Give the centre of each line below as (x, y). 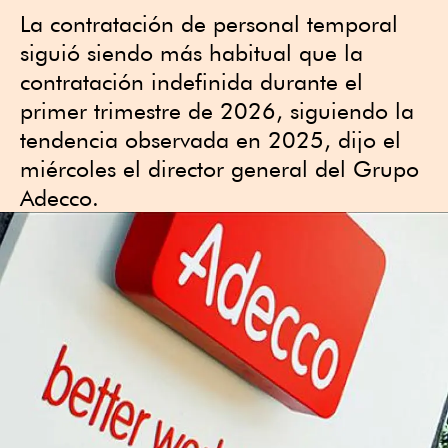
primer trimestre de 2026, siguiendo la (217, 110)
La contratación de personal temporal (209, 23)
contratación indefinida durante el (191, 81)
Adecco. (59, 197)
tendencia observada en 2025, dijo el (210, 139)
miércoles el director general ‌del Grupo (219, 168)
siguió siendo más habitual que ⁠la (191, 52)
